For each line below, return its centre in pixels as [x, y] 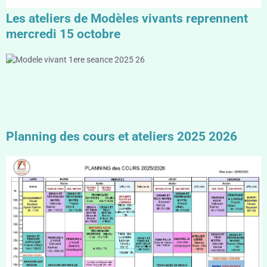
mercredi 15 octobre [63, 34]
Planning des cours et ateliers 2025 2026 [122, 136]
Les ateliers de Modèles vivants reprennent [127, 18]
